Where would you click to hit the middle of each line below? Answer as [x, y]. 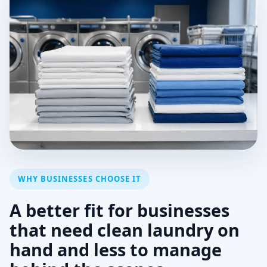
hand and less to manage [116, 249]
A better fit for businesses [119, 210]
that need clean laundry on [125, 230]
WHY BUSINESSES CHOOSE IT [80, 179]
